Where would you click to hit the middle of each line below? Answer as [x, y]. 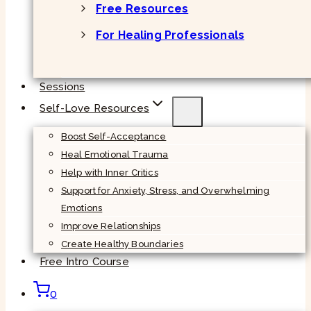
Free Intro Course [84, 261]
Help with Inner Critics [110, 172]
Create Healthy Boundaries [122, 244]
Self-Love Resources [95, 108]
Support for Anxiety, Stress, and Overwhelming [166, 190]
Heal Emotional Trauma [115, 154]
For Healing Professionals [170, 35]
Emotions [82, 208]
